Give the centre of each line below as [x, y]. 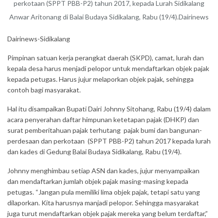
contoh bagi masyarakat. [44, 90]
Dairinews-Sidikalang [39, 39]
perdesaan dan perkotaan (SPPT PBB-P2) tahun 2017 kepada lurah [109, 141]
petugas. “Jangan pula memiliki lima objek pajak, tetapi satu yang [104, 192]
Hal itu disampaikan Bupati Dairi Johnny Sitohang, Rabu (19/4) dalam [109, 109]
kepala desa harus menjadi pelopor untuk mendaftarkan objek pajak [108, 68]
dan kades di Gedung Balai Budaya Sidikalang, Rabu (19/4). [94, 152]
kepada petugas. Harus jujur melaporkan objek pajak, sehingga [100, 79]
